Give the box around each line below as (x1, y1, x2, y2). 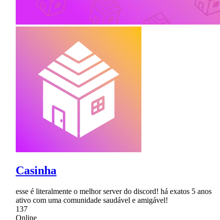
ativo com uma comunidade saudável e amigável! (16, 196, 168, 205)
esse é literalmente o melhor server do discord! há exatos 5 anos (16, 187, 212, 196)
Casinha (16, 164, 56, 177)
